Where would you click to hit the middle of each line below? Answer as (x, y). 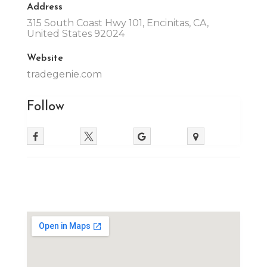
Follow (45, 105)
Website (45, 57)
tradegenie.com (64, 74)
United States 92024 (75, 33)
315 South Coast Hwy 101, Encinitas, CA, (117, 23)
